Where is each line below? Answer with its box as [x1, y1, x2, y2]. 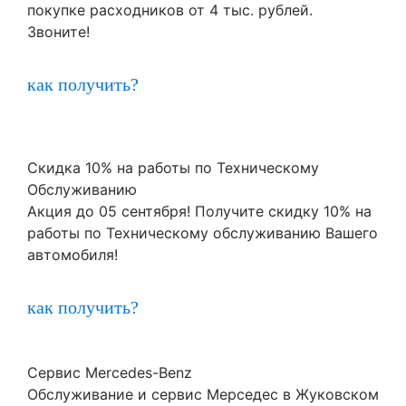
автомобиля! [27, 245, 118, 264]
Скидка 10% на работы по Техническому [27, 158, 319, 177]
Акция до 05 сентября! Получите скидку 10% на [27, 201, 372, 220]
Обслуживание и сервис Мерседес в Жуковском [27, 384, 379, 403]
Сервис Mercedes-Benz [27, 362, 192, 382]
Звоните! [27, 22, 90, 41]
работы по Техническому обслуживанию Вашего [27, 223, 378, 242]
